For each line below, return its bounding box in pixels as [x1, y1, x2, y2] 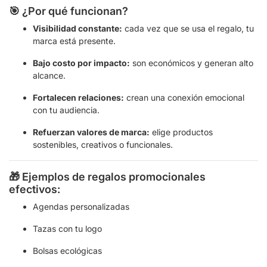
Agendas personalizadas [33, 201, 129, 212]
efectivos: [9, 183, 60, 195]
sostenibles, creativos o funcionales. [33, 139, 173, 150]
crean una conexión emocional [124, 92, 244, 103]
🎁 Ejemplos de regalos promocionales [9, 170, 206, 183]
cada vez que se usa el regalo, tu [122, 23, 254, 33]
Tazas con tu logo [33, 223, 102, 234]
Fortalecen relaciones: [33, 92, 124, 103]
